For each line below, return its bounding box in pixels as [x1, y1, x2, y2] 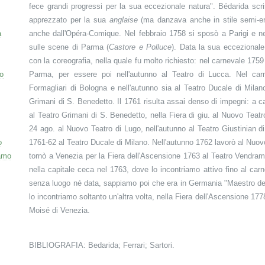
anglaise [109, 15, 138, 24]
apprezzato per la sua [29, 15, 109, 24]
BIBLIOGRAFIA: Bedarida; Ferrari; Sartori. [29, 241, 174, 250]
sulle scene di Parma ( [29, 43, 109, 51]
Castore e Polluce [109, 43, 172, 51]
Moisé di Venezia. [29, 206, 90, 215]
